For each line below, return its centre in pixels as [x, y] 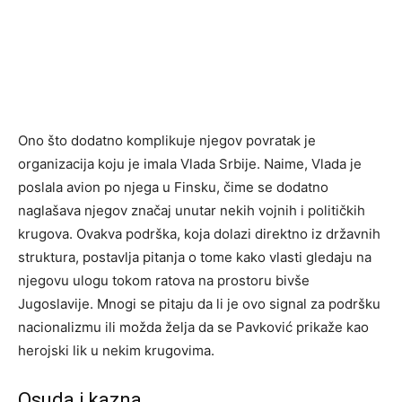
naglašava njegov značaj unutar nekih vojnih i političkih [192, 210]
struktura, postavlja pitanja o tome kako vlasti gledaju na [195, 257]
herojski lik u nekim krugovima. [116, 350]
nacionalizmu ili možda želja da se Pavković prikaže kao [193, 327]
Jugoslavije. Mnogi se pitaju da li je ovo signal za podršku [199, 304]
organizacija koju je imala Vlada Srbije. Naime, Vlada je [190, 164]
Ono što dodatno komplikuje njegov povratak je [167, 140]
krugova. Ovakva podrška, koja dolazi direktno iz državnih [199, 234]
